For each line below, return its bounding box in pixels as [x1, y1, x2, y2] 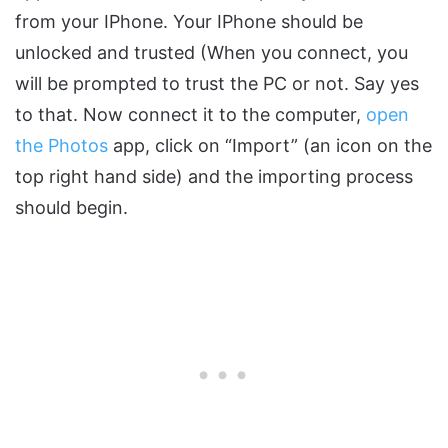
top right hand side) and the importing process [15, 166, 413, 188]
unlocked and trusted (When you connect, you [15, 42, 408, 64]
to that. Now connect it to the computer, [15, 104, 366, 126]
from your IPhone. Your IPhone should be [15, 11, 363, 33]
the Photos [15, 135, 108, 157]
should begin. [15, 197, 128, 219]
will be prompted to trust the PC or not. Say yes [15, 73, 419, 95]
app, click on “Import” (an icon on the [108, 135, 432, 157]
